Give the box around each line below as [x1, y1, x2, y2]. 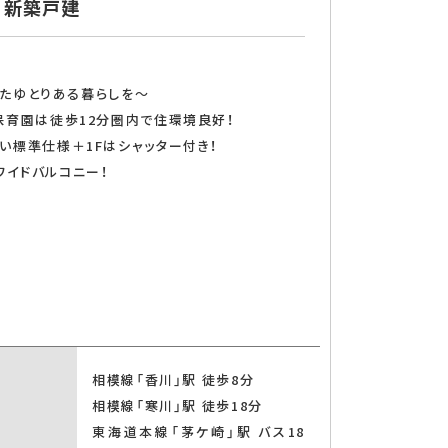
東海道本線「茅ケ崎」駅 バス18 [92, 422, 305, 441]
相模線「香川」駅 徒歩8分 [92, 370, 255, 389]
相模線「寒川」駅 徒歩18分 [92, 396, 263, 415]
